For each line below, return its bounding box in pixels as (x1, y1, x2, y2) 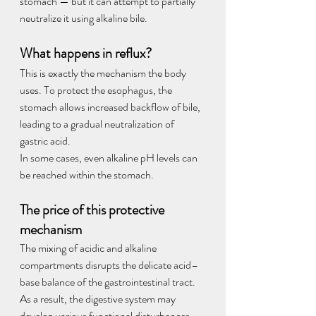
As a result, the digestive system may (20, 291, 178, 307)
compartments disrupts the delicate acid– (20, 257, 198, 273)
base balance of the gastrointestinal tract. (20, 274, 197, 290)
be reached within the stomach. (20, 166, 154, 183)
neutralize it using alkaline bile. (20, 10, 147, 26)
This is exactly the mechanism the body (20, 65, 188, 81)
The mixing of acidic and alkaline (20, 240, 159, 256)
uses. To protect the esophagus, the (20, 82, 174, 98)
